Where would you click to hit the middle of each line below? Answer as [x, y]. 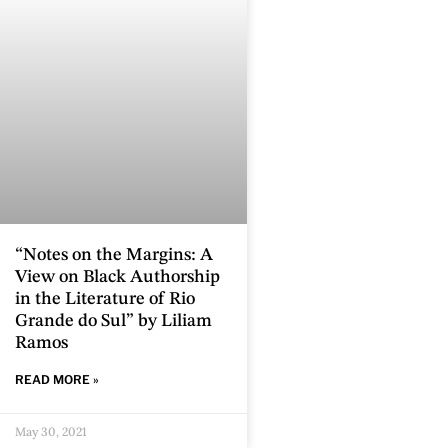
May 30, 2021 [51, 431]
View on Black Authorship [117, 276]
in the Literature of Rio [105, 298]
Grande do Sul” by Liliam [113, 320]
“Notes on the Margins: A [114, 254]
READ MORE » [57, 379]
